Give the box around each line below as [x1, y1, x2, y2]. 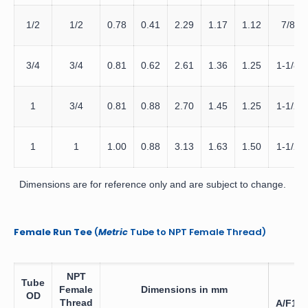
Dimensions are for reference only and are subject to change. [14, 178, 286, 190]
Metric [98, 225, 128, 239]
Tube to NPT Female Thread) [128, 225, 266, 239]
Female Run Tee [14, 225, 92, 239]
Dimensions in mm [141, 283, 228, 295]
